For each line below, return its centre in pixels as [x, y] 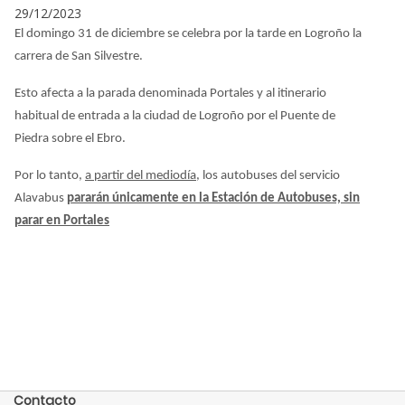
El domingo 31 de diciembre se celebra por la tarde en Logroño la [188, 33]
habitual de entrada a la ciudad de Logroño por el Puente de [175, 116]
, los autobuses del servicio [268, 175]
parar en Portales [62, 221]
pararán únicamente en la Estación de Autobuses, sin [213, 198]
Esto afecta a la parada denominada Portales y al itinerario [170, 93]
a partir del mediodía [141, 175]
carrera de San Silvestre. [79, 56]
